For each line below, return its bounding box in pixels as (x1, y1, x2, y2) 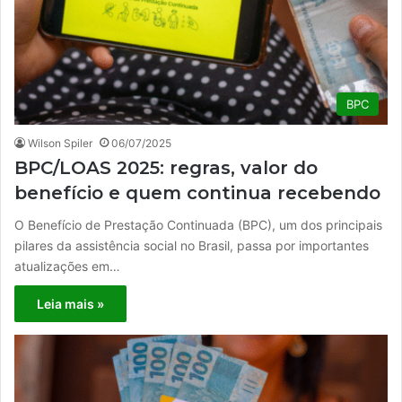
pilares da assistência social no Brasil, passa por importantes (14, 237, 369, 253)
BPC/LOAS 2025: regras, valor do (14, 156, 318, 179)
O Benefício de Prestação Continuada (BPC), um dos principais (14, 216, 382, 232)
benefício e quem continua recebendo (14, 181, 380, 204)
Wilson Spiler (28, 135, 92, 150)
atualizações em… (14, 258, 120, 274)
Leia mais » (37, 295, 104, 311)
